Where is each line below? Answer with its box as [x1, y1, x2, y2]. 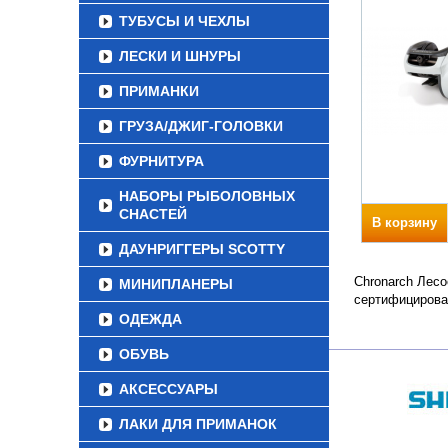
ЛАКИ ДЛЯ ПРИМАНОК [119, 416, 277, 432]
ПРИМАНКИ [119, 83, 199, 99]
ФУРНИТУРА [119, 153, 204, 169]
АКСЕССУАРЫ [119, 381, 218, 397]
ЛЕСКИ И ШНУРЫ [119, 48, 241, 64]
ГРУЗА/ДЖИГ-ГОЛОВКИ [119, 118, 283, 134]
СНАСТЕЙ [119, 206, 187, 222]
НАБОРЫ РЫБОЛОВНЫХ [119, 188, 295, 204]
